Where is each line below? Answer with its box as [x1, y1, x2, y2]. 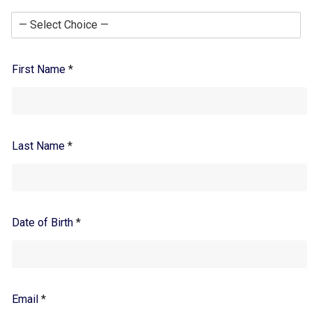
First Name [12, 63, 68, 77]
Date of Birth [12, 216, 76, 230]
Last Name [12, 139, 68, 153]
